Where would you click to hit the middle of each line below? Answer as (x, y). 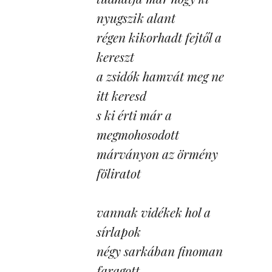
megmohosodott (138, 134)
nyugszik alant (136, 18)
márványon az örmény (157, 154)
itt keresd (121, 95)
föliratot (119, 173)
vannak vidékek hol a (154, 212)
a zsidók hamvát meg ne (160, 76)
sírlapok (119, 231)
